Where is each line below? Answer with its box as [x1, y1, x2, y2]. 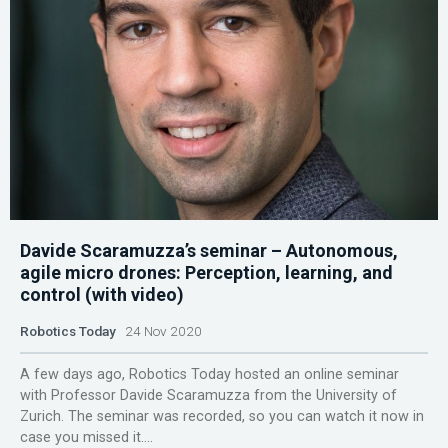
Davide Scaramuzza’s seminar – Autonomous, [20, 239, 398, 261]
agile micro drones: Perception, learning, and [20, 261, 393, 283]
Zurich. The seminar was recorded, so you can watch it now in [20, 407, 424, 425]
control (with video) [20, 283, 184, 305]
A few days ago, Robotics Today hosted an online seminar [20, 365, 399, 383]
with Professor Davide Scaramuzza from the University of [20, 386, 397, 404]
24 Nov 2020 [116, 322, 202, 339]
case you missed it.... [20, 428, 153, 446]
